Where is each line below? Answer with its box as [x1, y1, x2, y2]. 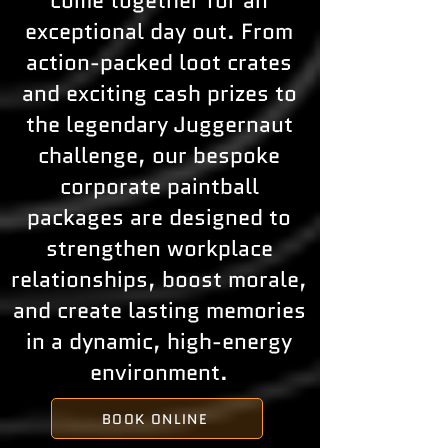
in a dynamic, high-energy [26, 326, 292, 357]
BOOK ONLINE [101, 408, 209, 429]
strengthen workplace [45, 233, 273, 264]
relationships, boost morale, [11, 264, 307, 295]
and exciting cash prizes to [21, 78, 297, 109]
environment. [90, 357, 228, 388]
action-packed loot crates [26, 47, 292, 78]
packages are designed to [27, 202, 291, 233]
